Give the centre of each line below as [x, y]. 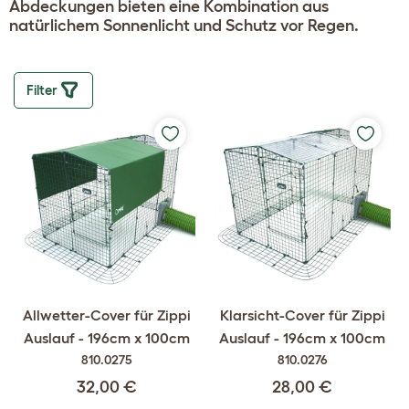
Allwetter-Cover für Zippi [107, 315]
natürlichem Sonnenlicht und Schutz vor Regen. [184, 26]
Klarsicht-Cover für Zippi [302, 315]
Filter [44, 90]
